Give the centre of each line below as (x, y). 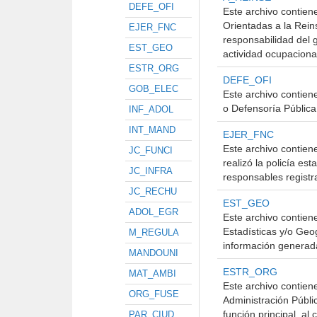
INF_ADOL (151, 109)
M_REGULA (154, 232)
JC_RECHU (153, 191)
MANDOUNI (154, 253)
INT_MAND (152, 130)
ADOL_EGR (154, 212)
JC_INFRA (151, 171)
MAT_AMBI (152, 273)
